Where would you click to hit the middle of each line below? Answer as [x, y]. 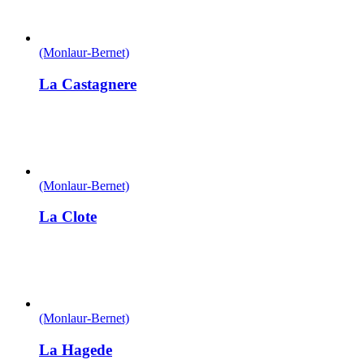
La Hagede [76, 349]
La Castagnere [88, 84]
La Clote [68, 217]
